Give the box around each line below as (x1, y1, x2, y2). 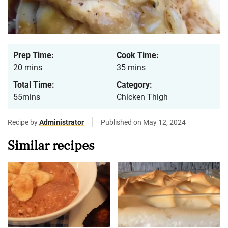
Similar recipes (8, 139, 94, 153)
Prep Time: (13, 50, 54, 61)
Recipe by (8, 118, 39, 127)
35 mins (117, 63, 146, 73)
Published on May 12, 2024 (101, 118, 186, 127)
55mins (13, 92, 40, 102)
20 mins (13, 63, 42, 73)
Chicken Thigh (117, 92, 168, 102)
